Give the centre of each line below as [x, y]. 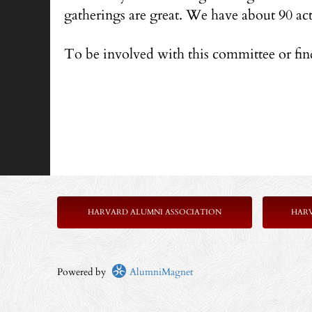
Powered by [84, 272]
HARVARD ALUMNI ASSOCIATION [155, 212]
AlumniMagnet [160, 272]
